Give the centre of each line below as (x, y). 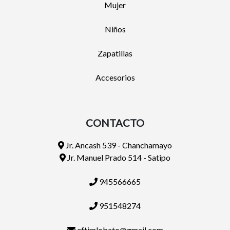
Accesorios (115, 77)
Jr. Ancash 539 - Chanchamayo (118, 145)
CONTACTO (115, 122)
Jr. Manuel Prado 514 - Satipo (118, 157)
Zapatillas (115, 53)
